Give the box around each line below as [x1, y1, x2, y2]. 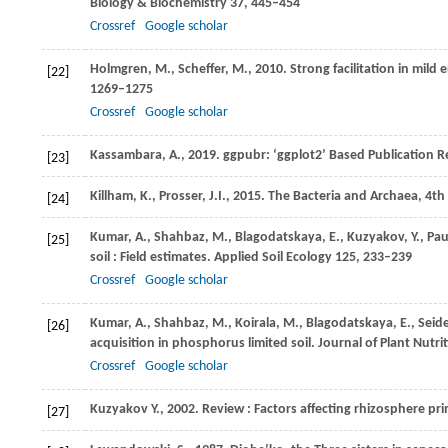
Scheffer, [178, 62, 232, 78]
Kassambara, [90, 148, 169, 164]
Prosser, [159, 189, 209, 205]
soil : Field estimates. [90, 250, 211, 266]
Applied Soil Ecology [211, 250, 332, 266]
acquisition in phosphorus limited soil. [90, 336, 315, 352]
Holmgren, [90, 62, 155, 78]
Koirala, [235, 316, 283, 332]
